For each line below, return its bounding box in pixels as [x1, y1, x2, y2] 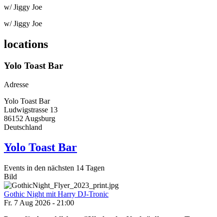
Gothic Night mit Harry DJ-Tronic [4, 190, 108, 199]
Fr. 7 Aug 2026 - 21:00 [4, 199, 74, 207]
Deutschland [4, 123, 42, 131]
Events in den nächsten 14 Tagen [4, 164, 105, 172]
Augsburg [25, 114, 55, 123]
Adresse [4, 80, 29, 89]
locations [4, 37, 48, 50]
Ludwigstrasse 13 [4, 105, 58, 114]
